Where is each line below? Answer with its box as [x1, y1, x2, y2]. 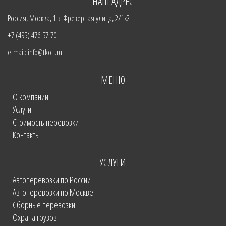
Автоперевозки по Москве [13, 186, 93, 198]
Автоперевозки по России [13, 173, 91, 186]
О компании [13, 90, 48, 103]
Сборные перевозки [13, 198, 75, 211]
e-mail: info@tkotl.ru [8, 46, 62, 58]
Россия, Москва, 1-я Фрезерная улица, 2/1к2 [8, 12, 130, 24]
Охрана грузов [13, 211, 57, 223]
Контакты [13, 128, 40, 141]
